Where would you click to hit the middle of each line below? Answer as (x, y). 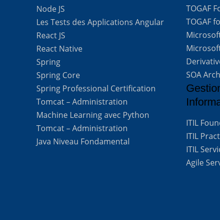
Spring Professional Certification (96, 89)
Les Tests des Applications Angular (100, 22)
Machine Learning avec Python (93, 115)
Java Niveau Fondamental (83, 142)
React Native (60, 49)
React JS (51, 36)
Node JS (51, 9)
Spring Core (58, 75)
